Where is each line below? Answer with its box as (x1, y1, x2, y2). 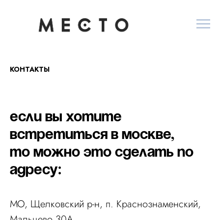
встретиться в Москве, (10, 129, 174, 141)
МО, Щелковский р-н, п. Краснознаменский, (10, 197, 201, 211)
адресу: (10, 164, 61, 177)
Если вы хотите (10, 111, 122, 124)
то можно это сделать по (10, 146, 193, 159)
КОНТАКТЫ (10, 64, 50, 74)
